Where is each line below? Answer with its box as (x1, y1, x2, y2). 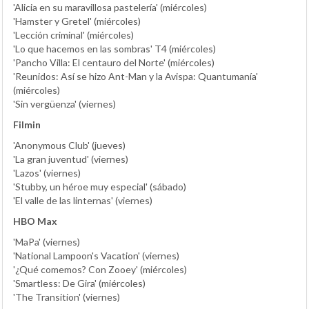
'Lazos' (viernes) (13, 166, 81, 179)
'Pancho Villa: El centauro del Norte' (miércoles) (13, 56, 215, 68)
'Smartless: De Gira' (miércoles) (13, 277, 146, 289)
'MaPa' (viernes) (13, 235, 80, 248)
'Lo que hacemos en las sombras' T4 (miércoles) (13, 42, 216, 54)
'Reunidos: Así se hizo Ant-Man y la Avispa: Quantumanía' (13, 70, 258, 82)
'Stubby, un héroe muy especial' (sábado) (13, 180, 186, 192)
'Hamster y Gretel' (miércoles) (13, 14, 141, 27)
